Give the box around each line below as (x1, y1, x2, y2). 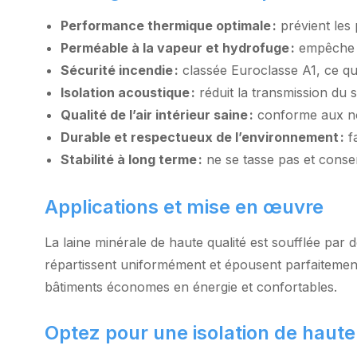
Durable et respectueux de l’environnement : (61, 129, 344, 145)
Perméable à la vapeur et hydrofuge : (61, 40, 295, 56)
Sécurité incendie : (61, 62, 178, 78)
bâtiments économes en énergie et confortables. (45, 279, 337, 295)
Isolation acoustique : (61, 84, 195, 100)
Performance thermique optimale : (61, 18, 277, 33)
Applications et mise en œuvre (45, 195, 324, 218)
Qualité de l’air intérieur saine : (61, 107, 253, 123)
